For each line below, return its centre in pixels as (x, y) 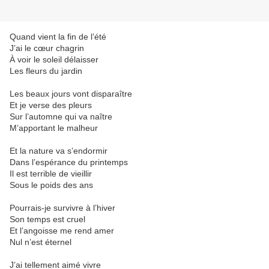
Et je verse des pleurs (51, 105)
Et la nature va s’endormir (59, 151)
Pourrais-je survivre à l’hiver (62, 208)
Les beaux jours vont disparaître (71, 94)
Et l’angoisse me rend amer (62, 231)
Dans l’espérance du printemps (69, 162)
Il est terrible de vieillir (51, 174)
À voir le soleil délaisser (54, 60)
